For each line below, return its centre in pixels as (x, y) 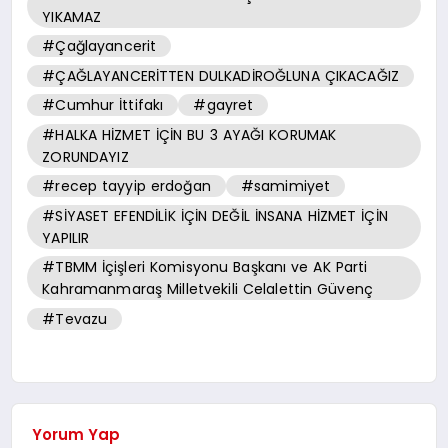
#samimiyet (285, 186)
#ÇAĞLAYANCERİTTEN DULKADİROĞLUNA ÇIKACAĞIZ (221, 75)
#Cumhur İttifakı (103, 105)
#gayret (223, 105)
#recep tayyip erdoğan (126, 186)
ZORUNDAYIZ (85, 156)
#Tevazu (75, 318)
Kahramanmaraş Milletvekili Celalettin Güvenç (208, 289)
